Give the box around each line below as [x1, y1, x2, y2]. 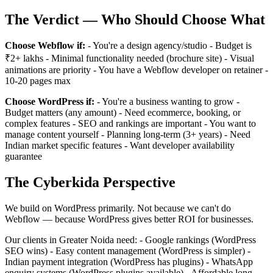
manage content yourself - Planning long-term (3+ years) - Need [5, 129, 250, 140]
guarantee [5, 151, 42, 161]
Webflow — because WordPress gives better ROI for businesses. [5, 213, 253, 224]
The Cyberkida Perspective [5, 174, 175, 190]
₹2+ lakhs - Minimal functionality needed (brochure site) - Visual [5, 52, 254, 63]
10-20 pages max [5, 75, 71, 86]
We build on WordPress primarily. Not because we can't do [5, 202, 231, 213]
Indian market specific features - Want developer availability [5, 140, 235, 151]
